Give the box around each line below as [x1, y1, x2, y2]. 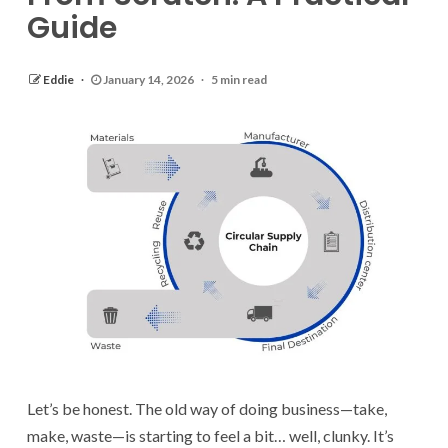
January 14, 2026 [101, 71, 196, 87]
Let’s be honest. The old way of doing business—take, [27, 398, 387, 418]
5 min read [211, 71, 267, 87]
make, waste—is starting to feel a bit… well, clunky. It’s [27, 425, 394, 445]
